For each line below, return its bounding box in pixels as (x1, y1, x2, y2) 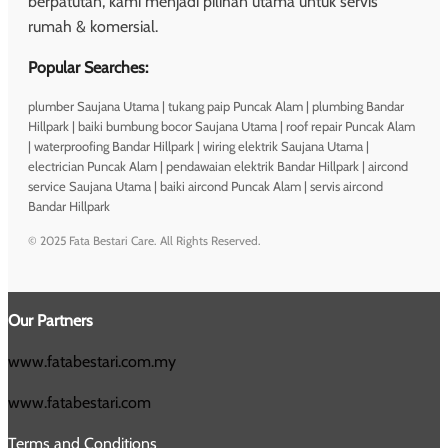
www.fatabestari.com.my (8, 351, 176, 371)
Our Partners (8, 310, 93, 330)
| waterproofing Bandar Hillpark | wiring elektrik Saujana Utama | (28, 137, 369, 154)
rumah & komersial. (28, 16, 158, 36)
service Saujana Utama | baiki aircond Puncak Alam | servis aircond (28, 177, 383, 194)
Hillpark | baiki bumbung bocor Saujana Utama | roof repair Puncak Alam (28, 117, 415, 134)
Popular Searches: (28, 57, 148, 77)
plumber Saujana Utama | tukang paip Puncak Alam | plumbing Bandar (28, 97, 404, 114)
